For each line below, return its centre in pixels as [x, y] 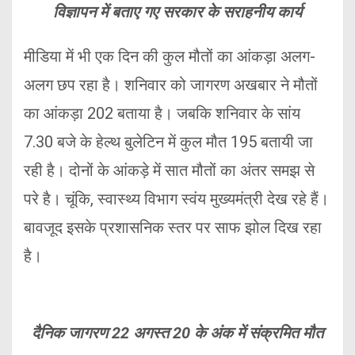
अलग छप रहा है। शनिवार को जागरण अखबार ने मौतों [171, 85]
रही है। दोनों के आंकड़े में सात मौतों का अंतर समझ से [169, 171]
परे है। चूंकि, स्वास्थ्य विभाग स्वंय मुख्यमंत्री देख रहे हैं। [176, 199]
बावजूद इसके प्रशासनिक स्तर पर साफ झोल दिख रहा [173, 228]
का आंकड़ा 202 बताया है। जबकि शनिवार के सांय [162, 114]
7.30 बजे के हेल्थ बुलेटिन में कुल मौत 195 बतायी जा [168, 142]
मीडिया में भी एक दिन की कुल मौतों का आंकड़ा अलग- [170, 57]
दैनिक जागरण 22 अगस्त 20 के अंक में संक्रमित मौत [177, 333]
